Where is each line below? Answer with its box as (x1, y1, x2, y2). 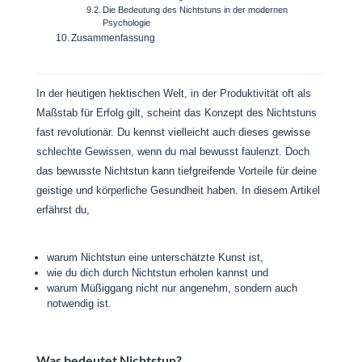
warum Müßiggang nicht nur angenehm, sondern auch (46, 282, 297, 294)
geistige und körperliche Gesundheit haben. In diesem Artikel (36, 184, 320, 196)
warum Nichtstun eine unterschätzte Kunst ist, (46, 251, 263, 263)
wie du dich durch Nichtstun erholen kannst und (46, 267, 268, 279)
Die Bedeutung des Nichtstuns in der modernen (103, 5, 288, 15)
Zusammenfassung (71, 32, 156, 43)
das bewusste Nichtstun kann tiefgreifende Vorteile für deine (36, 165, 317, 177)
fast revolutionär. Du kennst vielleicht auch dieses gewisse (36, 126, 310, 138)
